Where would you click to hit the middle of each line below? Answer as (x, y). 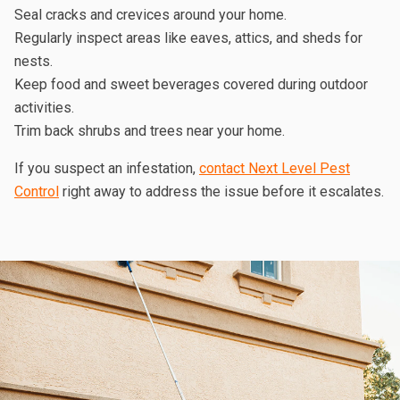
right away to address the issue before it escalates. (221, 191)
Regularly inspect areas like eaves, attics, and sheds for (188, 37)
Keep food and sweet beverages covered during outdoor (191, 84)
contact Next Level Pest (275, 168)
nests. (33, 61)
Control (37, 191)
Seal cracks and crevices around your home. (150, 14)
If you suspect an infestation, (107, 168)
